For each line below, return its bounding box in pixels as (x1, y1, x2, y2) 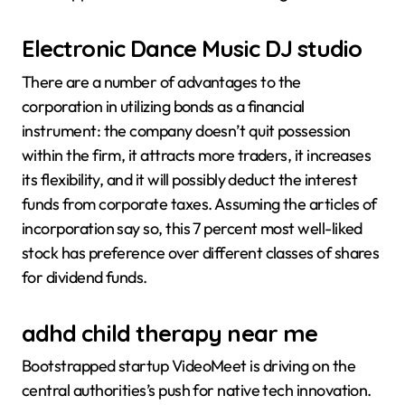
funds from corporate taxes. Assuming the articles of (22, 193, 377, 214)
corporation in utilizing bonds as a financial (22, 95, 305, 117)
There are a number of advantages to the (22, 71, 301, 92)
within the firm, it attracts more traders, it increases (22, 144, 372, 165)
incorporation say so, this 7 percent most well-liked (22, 217, 363, 239)
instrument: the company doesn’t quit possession (22, 119, 351, 141)
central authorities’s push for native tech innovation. (22, 380, 372, 401)
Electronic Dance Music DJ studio (22, 33, 363, 63)
